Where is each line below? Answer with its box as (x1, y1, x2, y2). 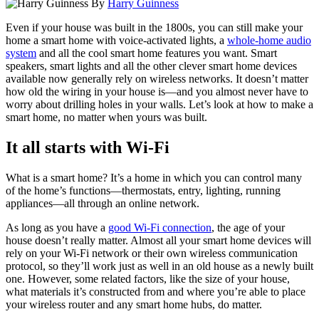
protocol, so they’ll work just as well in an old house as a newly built (6, 259, 313, 272)
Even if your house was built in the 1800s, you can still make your (6, 21, 303, 33)
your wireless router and (6, 298, 117, 310)
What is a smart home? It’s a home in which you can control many (6, 171, 302, 184)
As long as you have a (6, 221, 108, 234)
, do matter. (212, 298, 262, 310)
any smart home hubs (117, 298, 212, 310)
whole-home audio (227, 33, 311, 46)
